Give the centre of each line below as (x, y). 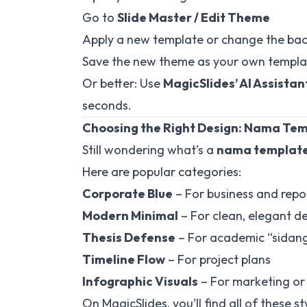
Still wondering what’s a (149, 150)
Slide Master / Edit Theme (194, 17)
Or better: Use (123, 83)
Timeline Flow (124, 259)
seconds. (107, 105)
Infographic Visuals (140, 281)
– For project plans (218, 259)
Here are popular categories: (162, 172)
